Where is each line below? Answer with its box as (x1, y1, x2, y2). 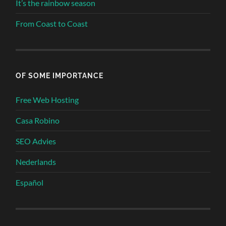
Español (16, 178, 44, 188)
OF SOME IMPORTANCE (16, 71, 104, 80)
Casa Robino (16, 116, 60, 126)
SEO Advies (16, 136, 56, 146)
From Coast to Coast (16, 19, 88, 29)
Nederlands (16, 157, 56, 167)
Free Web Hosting (16, 95, 79, 105)
